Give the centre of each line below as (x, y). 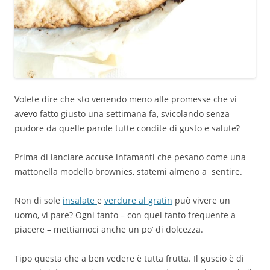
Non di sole (39, 201)
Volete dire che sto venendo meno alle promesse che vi (126, 99)
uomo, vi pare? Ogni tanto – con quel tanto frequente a (125, 215)
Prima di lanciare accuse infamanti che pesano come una (130, 157)
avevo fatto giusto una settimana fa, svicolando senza (122, 114)
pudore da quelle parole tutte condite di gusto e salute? (127, 128)
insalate (80, 201)
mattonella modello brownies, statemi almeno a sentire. (128, 172)
